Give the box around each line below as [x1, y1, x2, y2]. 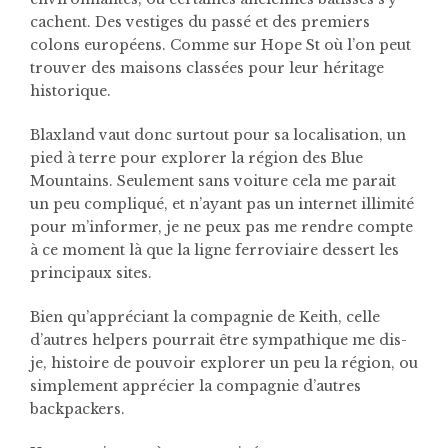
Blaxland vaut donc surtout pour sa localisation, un [30, 125, 406, 144]
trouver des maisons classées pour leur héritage [30, 58, 384, 77]
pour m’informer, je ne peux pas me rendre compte [30, 217, 413, 236]
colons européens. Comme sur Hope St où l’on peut [30, 35, 411, 54]
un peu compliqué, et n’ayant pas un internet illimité [30, 194, 414, 213]
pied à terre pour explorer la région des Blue [30, 148, 363, 167]
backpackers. [30, 399, 125, 418]
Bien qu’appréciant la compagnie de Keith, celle [30, 307, 380, 326]
